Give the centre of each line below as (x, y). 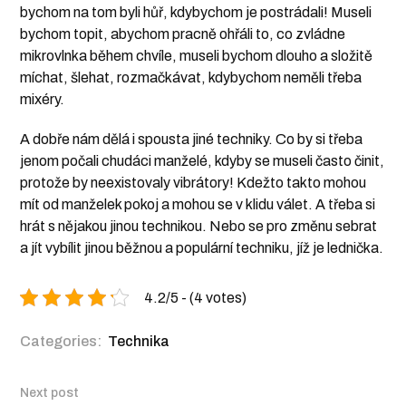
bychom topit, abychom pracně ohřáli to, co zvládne (183, 34)
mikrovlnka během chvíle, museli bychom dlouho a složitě (197, 56)
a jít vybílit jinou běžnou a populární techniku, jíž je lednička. (202, 248)
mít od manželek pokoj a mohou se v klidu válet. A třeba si (198, 205)
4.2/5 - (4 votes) (196, 297)
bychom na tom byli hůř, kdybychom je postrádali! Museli (196, 13)
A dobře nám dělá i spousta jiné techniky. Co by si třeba (192, 140)
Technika (139, 342)
